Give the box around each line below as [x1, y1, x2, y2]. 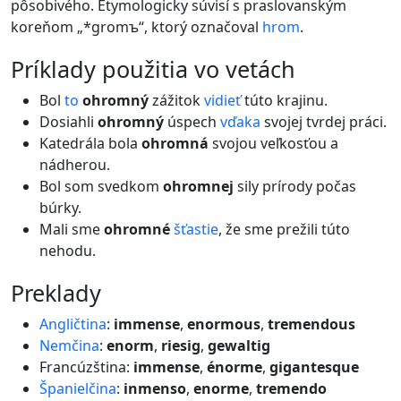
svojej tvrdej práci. [260, 112, 387, 132]
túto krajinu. [241, 90, 328, 110]
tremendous [268, 314, 355, 334]
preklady [24, 277, 101, 308]
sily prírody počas [234, 176, 356, 196]
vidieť [204, 90, 241, 110]
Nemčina [39, 336, 99, 355]
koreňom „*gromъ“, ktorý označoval [11, 17, 262, 37]
